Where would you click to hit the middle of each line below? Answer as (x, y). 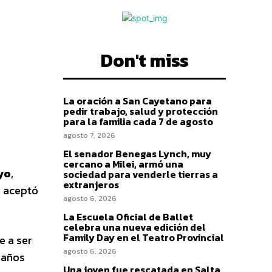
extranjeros (91, 185)
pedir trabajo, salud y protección (141, 111)
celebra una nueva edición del (134, 227)
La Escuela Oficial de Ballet (128, 217)
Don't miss (144, 60)
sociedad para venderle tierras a (141, 174)
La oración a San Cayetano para (138, 101)
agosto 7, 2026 (89, 135)
